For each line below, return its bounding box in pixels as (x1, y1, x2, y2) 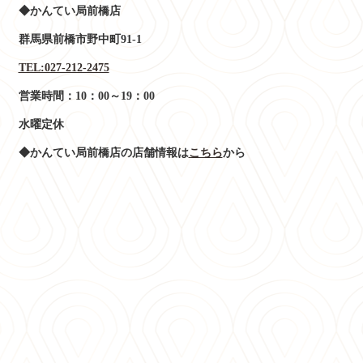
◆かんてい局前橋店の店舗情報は (18, 146, 189, 159)
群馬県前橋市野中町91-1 (18, 32, 142, 45)
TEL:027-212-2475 (18, 61, 109, 74)
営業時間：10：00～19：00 (18, 89, 155, 102)
